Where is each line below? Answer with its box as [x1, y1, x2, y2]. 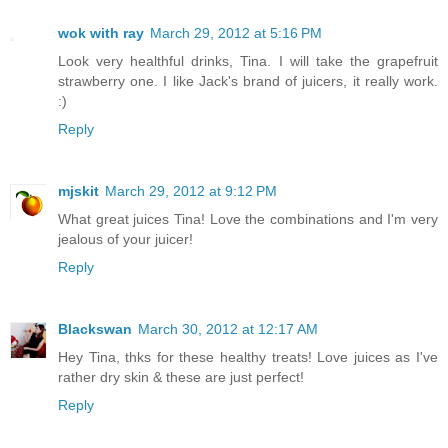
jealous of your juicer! [58, 231, 193, 248]
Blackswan [58, 321, 132, 338]
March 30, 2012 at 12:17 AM [138, 321, 318, 338]
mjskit [58, 183, 99, 200]
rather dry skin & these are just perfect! [58, 369, 304, 386]
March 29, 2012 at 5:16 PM [150, 25, 322, 42]
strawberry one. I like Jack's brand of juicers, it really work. [58, 73, 438, 90]
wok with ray [58, 25, 144, 42]
